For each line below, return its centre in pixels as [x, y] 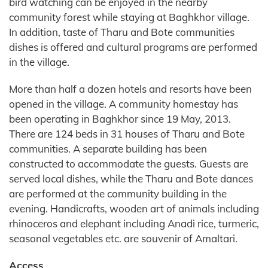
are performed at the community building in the [118, 193]
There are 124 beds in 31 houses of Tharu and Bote [127, 133]
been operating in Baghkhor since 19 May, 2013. [120, 118]
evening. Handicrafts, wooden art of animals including [134, 208]
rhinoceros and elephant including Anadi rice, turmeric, [134, 223]
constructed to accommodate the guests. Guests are [129, 163]
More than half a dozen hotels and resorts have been [130, 89]
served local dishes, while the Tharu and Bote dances [131, 178]
